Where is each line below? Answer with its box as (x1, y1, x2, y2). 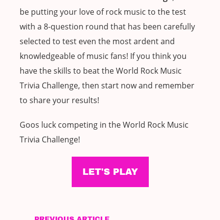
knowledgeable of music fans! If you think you (20, 51, 187, 62)
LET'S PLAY (82, 167, 138, 177)
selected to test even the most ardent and (20, 36, 175, 47)
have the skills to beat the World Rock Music (20, 65, 182, 77)
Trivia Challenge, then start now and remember (20, 80, 194, 91)
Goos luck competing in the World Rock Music (20, 119, 189, 131)
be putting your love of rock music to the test (20, 6, 186, 18)
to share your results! (20, 95, 99, 106)
